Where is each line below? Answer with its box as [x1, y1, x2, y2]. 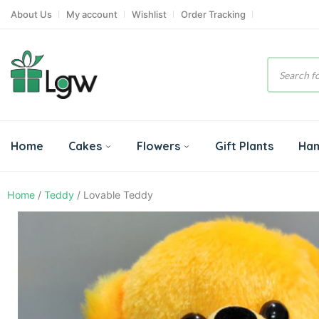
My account [66, 8, 117, 20]
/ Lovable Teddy [74, 189, 153, 202]
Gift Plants [215, 139, 273, 154]
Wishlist [132, 8, 167, 20]
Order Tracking [181, 8, 246, 20]
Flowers [137, 139, 180, 154]
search [268, 78, 306, 94]
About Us [11, 8, 52, 20]
